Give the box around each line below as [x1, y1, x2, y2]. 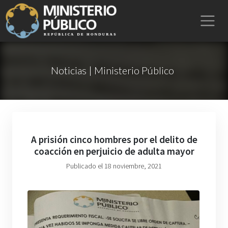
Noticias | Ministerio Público [50, 64, 174, 76]
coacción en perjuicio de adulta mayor [34, 145, 194, 157]
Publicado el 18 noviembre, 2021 [66, 161, 162, 170]
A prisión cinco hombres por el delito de [31, 133, 197, 146]
